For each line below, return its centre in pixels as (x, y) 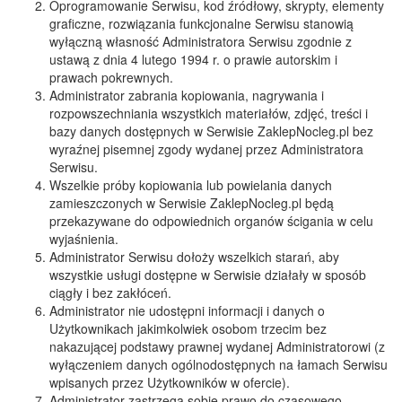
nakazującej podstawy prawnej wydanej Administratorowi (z (217, 346)
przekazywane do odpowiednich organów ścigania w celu (211, 221)
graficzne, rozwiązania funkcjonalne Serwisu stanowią (201, 23)
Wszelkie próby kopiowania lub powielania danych (191, 185)
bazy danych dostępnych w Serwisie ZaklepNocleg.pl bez (211, 131)
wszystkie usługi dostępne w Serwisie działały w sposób (208, 275)
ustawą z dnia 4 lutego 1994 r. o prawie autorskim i (193, 59)
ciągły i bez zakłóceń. (110, 293)
